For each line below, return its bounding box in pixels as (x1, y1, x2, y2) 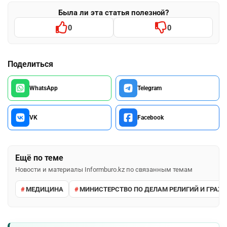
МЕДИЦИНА (26, 185, 63, 193)
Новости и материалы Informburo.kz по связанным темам (15, 166, 193, 174)
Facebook (137, 114, 164, 122)
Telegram (137, 85, 162, 92)
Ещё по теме (15, 153, 63, 163)
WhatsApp (29, 85, 58, 92)
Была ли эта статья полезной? (58, 8, 169, 18)
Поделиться (8, 59, 53, 69)
